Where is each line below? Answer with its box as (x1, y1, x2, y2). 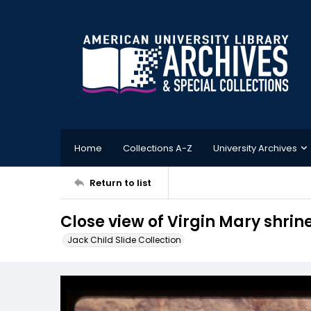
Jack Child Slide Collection (67, 234, 181, 246)
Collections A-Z (123, 141, 192, 155)
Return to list (90, 176, 151, 190)
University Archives (213, 141, 297, 155)
